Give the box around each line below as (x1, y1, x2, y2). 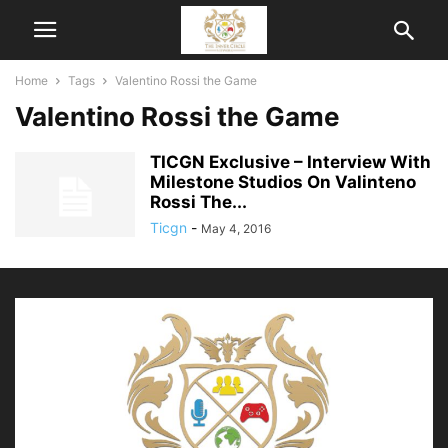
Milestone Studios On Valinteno (150, 172, 416, 192)
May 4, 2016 (201, 221, 271, 236)
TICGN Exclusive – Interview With (150, 152, 431, 172)
